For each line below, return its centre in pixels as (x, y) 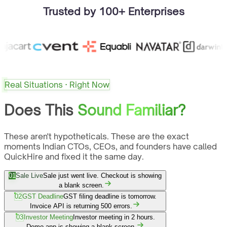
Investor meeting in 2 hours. (114, 217)
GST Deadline (43, 196)
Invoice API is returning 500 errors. (81, 206)
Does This (39, 110)
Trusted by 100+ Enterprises (113, 12)
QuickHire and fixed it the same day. (74, 156)
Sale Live (29, 175)
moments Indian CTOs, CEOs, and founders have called (110, 146)
